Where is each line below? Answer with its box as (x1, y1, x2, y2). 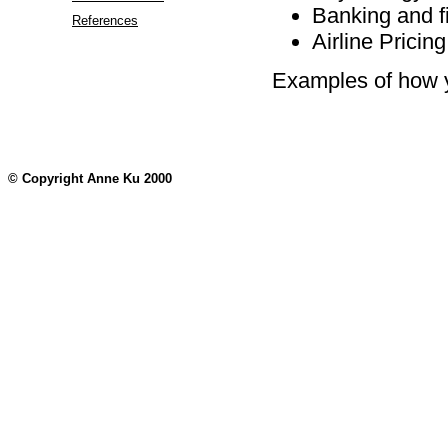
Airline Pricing (312, 28, 446, 54)
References (72, 13, 138, 29)
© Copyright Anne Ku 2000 (8, 171, 172, 187)
